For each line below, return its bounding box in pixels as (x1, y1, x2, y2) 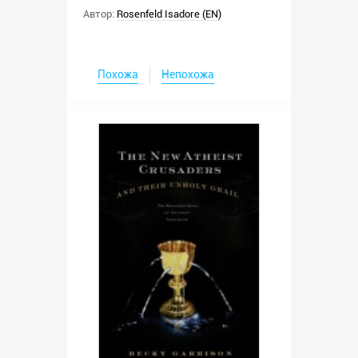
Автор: (83, 7, 114, 20)
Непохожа (161, 67, 214, 81)
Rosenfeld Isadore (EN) (117, 7, 221, 20)
